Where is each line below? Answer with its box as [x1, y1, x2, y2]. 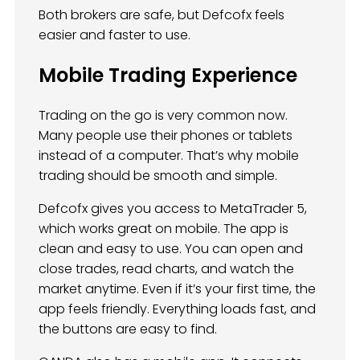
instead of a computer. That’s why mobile [39, 146, 299, 166]
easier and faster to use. [39, 26, 190, 45]
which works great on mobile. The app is [39, 219, 288, 239]
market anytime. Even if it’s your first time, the [39, 280, 316, 299]
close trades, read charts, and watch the [39, 260, 294, 279]
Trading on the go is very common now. [39, 106, 288, 125]
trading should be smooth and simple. [39, 166, 277, 186]
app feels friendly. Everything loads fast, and [39, 300, 316, 319]
